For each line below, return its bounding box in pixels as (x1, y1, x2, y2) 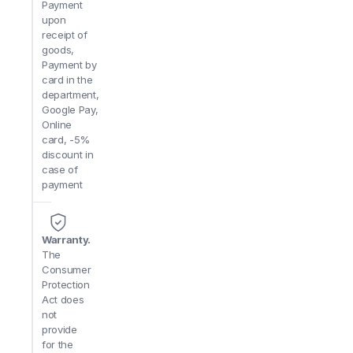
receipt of (42, 28, 87, 41)
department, (42, 88, 99, 101)
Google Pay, (42, 103, 98, 116)
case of (42, 163, 78, 176)
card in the (42, 73, 93, 86)
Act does (42, 293, 84, 306)
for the (42, 338, 73, 351)
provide (42, 323, 77, 336)
